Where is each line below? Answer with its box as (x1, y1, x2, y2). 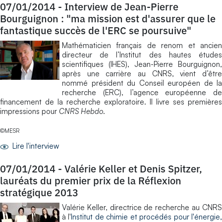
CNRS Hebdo (59, 106, 103, 116)
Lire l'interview (10, 141, 59, 151)
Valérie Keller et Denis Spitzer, (64, 162, 202, 175)
